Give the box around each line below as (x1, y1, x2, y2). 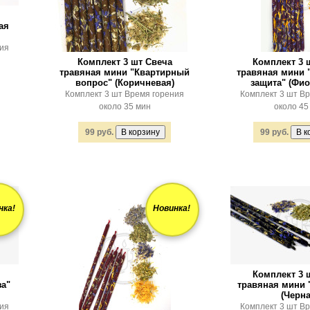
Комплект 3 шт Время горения (65, 89, 184, 99)
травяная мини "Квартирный (60, 67, 190, 77)
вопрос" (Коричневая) (75, 77, 174, 88)
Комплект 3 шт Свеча (77, 57, 172, 67)
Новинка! (153, 204, 190, 212)
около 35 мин (98, 102, 151, 111)
